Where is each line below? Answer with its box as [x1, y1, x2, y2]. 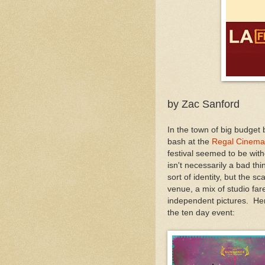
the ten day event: [167, 208, 235, 217]
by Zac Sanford [167, 98, 240, 110]
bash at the [167, 137, 212, 146]
